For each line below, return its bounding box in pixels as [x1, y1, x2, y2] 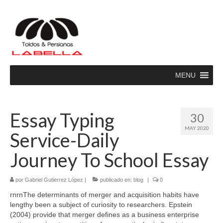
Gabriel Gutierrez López [25, 177, 83, 183]
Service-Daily [10, 128, 119, 151]
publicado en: [99, 177, 133, 183]
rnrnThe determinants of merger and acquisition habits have [10, 191, 199, 199]
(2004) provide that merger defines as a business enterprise [10, 211, 199, 219]
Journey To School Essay [10, 148, 209, 171]
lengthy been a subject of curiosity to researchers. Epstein [10, 201, 192, 209]
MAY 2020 [185, 125, 209, 131]
